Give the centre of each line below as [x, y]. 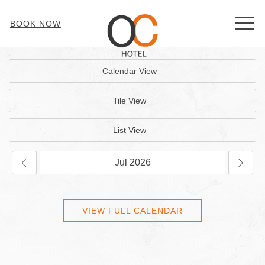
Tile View [130, 101]
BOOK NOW [35, 24]
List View [130, 130]
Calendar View [130, 71]
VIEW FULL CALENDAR [132, 211]
